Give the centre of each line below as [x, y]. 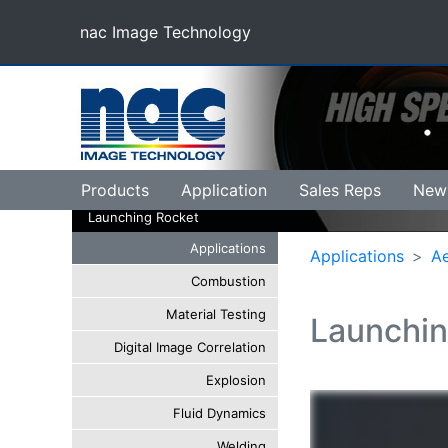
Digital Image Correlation [190, 347]
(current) [112, 42]
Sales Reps [340, 190]
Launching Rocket [143, 217]
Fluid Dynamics [219, 413]
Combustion [228, 281]
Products [115, 190]
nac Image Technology [165, 32]
